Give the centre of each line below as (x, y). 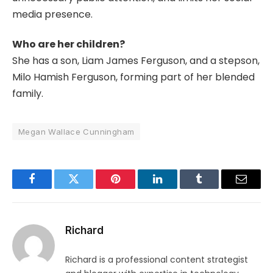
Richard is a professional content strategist (157, 260)
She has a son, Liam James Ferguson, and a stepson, (136, 61)
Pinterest (134, 188)
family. (28, 94)
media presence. (52, 14)
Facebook (52, 188)
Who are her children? (69, 44)
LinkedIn (176, 188)
